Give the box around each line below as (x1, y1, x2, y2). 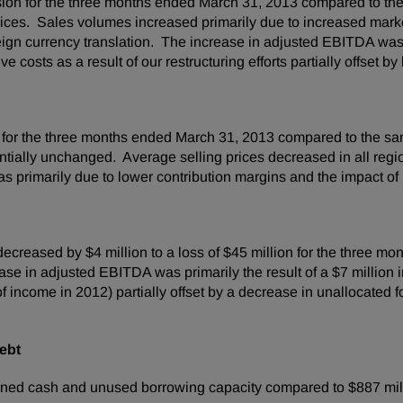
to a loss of (148, 245, 223, 260)
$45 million (223, 245, 293, 260)
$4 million (85, 245, 148, 260)
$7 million (332, 264, 394, 280)
